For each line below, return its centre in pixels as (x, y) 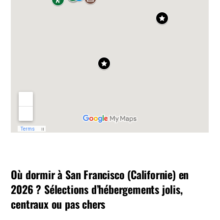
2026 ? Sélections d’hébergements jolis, (97, 189)
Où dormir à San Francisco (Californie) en (100, 175)
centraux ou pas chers (58, 204)
